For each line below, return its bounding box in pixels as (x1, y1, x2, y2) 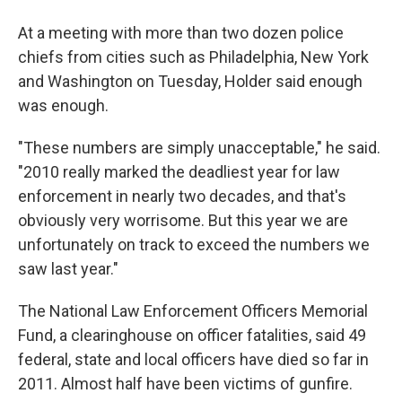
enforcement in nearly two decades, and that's (18, 187, 346, 206)
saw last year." (18, 259, 118, 279)
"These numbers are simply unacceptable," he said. (18, 138, 380, 158)
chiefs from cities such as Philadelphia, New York (18, 48, 369, 67)
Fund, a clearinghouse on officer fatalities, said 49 (18, 326, 366, 345)
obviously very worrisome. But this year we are (18, 211, 348, 231)
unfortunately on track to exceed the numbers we (18, 235, 370, 255)
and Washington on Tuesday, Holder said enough (18, 72, 363, 92)
